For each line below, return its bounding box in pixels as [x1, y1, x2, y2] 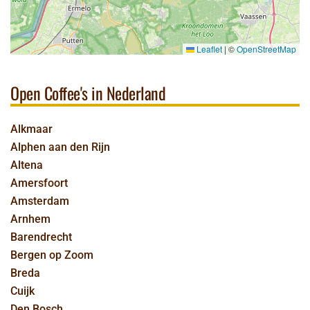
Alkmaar [10, 122, 53, 136]
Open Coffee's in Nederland [10, 80, 165, 105]
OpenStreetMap [237, 43, 296, 55]
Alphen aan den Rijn [10, 140, 110, 154]
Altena [10, 158, 43, 172]
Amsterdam [10, 194, 69, 208]
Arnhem [10, 212, 51, 226]
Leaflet [194, 43, 222, 55]
